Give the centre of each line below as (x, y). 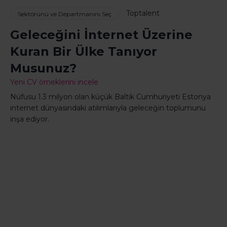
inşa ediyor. (30, 119)
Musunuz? (43, 68)
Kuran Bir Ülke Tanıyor (84, 52)
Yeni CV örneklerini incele (54, 82)
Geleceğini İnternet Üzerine (101, 35)
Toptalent (143, 13)
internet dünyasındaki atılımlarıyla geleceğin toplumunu (108, 108)
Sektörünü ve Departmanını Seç (65, 14)
